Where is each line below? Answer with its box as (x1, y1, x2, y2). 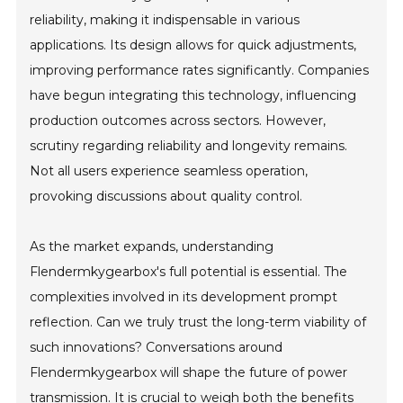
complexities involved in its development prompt (30, 289, 338, 305)
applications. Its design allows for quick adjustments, (30, 37, 357, 53)
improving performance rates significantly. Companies (30, 62, 370, 78)
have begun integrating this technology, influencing (30, 87, 357, 103)
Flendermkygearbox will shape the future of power (30, 364, 348, 381)
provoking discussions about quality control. (30, 188, 303, 204)
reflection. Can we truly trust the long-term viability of (30, 314, 367, 330)
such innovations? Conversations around (30, 339, 283, 355)
